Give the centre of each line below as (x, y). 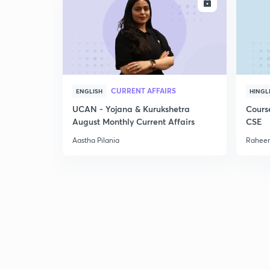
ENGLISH (89, 91)
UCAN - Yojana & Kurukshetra (131, 109)
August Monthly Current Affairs (133, 121)
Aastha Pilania (96, 140)
